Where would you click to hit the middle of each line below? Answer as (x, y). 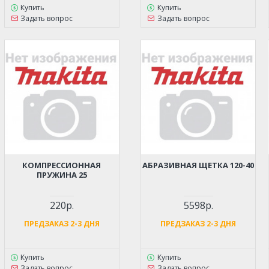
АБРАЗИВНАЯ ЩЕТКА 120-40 (198, 165)
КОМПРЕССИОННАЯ (62, 165)
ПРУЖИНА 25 (62, 174)
